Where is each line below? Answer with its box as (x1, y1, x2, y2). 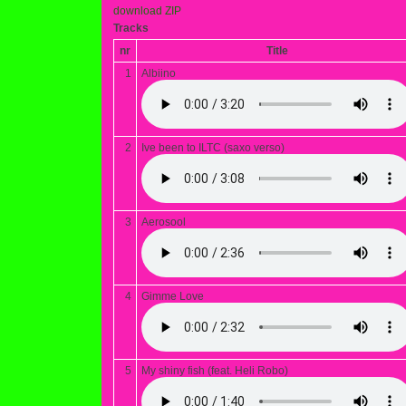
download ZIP (113, 5, 181, 17)
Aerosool (141, 216, 186, 228)
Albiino (141, 67, 176, 80)
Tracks (113, 22, 149, 34)
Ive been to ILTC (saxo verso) (141, 141, 285, 154)
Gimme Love (141, 290, 204, 303)
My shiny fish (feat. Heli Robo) (141, 364, 288, 377)
